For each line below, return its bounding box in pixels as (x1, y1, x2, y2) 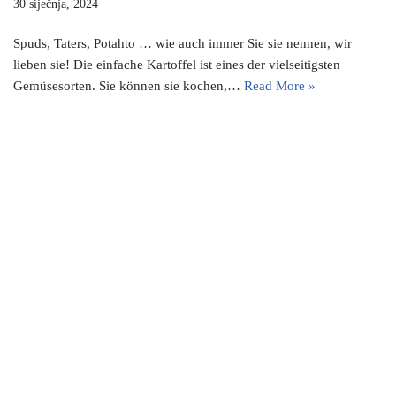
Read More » (244, 79, 316, 94)
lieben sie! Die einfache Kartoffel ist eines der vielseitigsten (13, 57, 340, 72)
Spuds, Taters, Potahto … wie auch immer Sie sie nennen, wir (13, 36, 352, 51)
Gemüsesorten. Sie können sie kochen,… (13, 79, 244, 94)
